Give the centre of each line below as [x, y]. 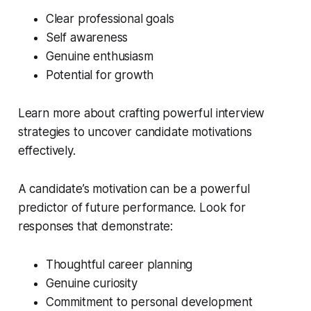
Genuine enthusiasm [99, 57]
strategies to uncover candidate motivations [135, 132]
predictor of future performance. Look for [132, 208]
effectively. [47, 151]
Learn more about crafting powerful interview [141, 114]
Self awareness [87, 38]
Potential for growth [100, 75]
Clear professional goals [110, 19]
